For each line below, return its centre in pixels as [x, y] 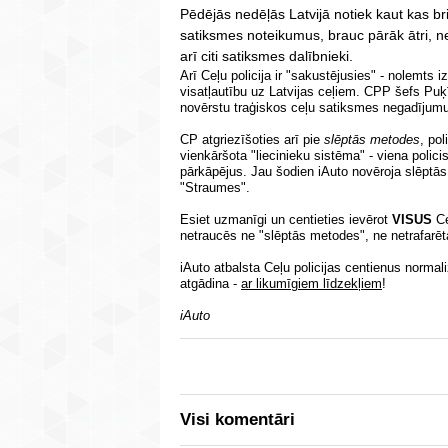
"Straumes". [215, 187]
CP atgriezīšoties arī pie [252, 139]
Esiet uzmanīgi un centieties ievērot [286, 219]
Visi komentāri [237, 419]
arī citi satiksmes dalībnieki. [266, 55]
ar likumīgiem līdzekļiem [311, 283]
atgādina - [210, 283]
